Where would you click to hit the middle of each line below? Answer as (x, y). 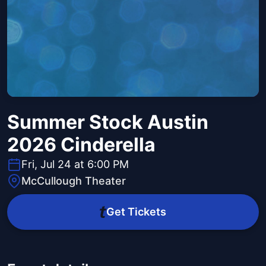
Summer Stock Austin (108, 122)
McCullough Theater (74, 181)
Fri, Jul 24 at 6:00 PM (75, 164)
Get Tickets (136, 212)
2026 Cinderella (81, 145)
